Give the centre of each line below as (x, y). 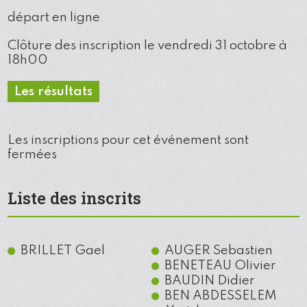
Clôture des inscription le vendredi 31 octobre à (148, 46)
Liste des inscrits (75, 198)
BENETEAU (198, 266)
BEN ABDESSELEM (220, 296)
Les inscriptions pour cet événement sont (128, 140)
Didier (236, 281)
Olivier (255, 266)
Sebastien (243, 250)
